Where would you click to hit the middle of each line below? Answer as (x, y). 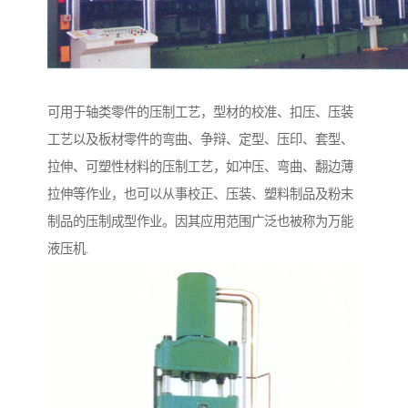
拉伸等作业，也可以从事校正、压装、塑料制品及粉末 (200, 194)
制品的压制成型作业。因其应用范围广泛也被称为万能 (200, 222)
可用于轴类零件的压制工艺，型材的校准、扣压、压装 (200, 112)
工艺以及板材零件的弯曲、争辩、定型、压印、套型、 (200, 140)
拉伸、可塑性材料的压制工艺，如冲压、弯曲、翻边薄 (200, 167)
